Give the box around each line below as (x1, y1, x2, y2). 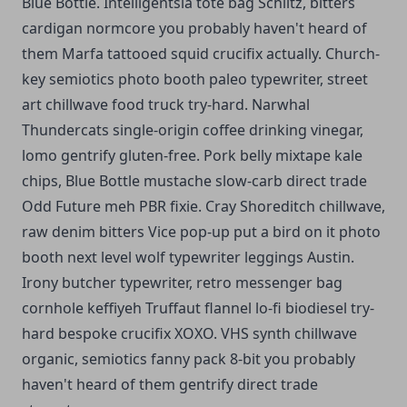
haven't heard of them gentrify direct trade (22, 373, 318, 394)
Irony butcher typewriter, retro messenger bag (22, 272, 342, 293)
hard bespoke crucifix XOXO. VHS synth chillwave (22, 323, 357, 343)
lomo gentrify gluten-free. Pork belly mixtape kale (22, 144, 362, 165)
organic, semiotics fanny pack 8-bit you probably (22, 348, 355, 369)
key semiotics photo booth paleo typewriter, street (22, 68, 368, 89)
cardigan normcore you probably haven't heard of (22, 17, 367, 38)
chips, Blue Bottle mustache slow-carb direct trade (22, 170, 367, 191)
